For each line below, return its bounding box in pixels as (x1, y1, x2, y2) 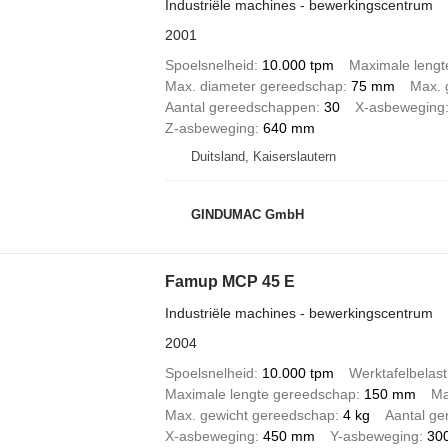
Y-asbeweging (329, 428, 419, 444)
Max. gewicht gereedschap (164, 407, 335, 423)
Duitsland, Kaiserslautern (190, 149, 336, 164)
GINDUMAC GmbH (190, 206, 304, 222)
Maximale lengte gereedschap (164, 386, 356, 402)
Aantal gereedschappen (164, 99, 316, 115)
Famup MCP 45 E (164, 273, 295, 290)
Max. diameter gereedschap (164, 78, 343, 94)
